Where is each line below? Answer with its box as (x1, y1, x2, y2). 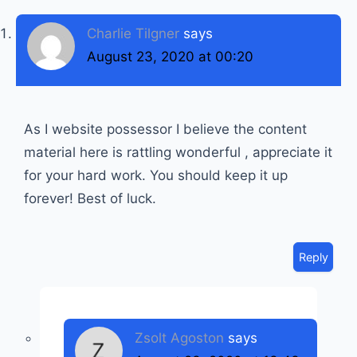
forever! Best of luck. (24, 190, 156, 206)
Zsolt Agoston (135, 330, 224, 347)
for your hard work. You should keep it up (24, 167, 288, 183)
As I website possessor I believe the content (24, 120, 307, 137)
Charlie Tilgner (87, 25, 179, 41)
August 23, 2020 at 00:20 (87, 48, 253, 65)
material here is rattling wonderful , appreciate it (24, 143, 332, 160)
